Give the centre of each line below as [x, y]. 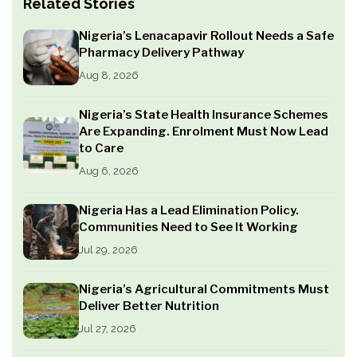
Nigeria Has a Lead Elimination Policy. [189, 211]
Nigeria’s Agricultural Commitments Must [204, 290]
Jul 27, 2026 [108, 329]
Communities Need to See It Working [188, 228]
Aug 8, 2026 [109, 76]
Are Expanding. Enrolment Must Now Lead [204, 132]
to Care [101, 149]
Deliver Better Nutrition [149, 306]
